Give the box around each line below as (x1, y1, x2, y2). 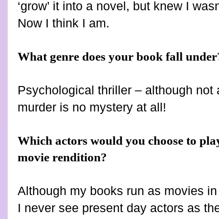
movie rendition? (18, 150, 107, 164)
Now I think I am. (18, 16, 113, 30)
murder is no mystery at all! (18, 100, 166, 114)
